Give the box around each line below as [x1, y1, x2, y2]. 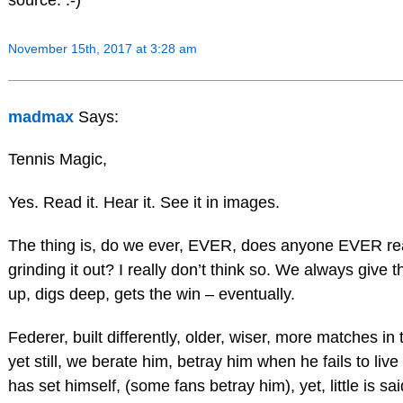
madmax [7, 107, 74, 126]
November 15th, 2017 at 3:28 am [7, 40, 197, 56]
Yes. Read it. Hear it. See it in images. [7, 193, 280, 212]
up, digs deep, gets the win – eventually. [7, 284, 295, 303]
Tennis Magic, [7, 150, 107, 169]
